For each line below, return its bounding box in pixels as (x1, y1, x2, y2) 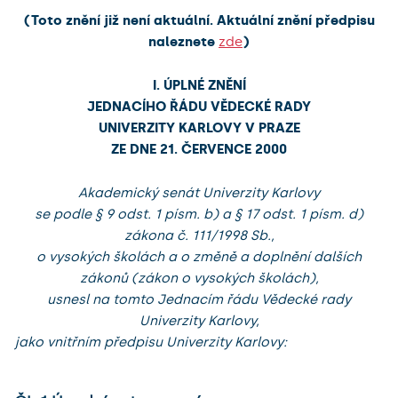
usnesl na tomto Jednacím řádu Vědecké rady (47, 291, 351, 307)
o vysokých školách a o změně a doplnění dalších (36, 248, 362, 265)
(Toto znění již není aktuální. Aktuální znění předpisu (23, 12, 375, 28)
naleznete (148, 33, 219, 50)
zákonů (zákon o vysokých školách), (79, 269, 319, 286)
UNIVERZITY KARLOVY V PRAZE (98, 119, 300, 136)
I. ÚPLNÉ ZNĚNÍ (152, 76, 246, 93)
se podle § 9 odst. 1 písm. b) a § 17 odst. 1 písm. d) (35, 205, 363, 222)
